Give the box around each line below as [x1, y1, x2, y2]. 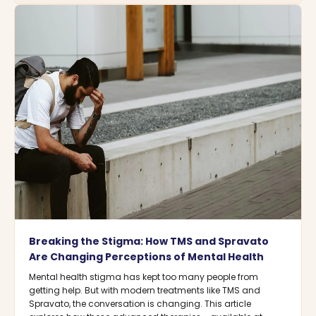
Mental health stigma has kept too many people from [29, 271, 258, 284]
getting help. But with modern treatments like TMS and [29, 284, 260, 297]
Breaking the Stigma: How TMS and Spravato [29, 234, 269, 249]
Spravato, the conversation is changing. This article [29, 298, 251, 310]
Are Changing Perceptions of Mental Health [29, 250, 264, 265]
